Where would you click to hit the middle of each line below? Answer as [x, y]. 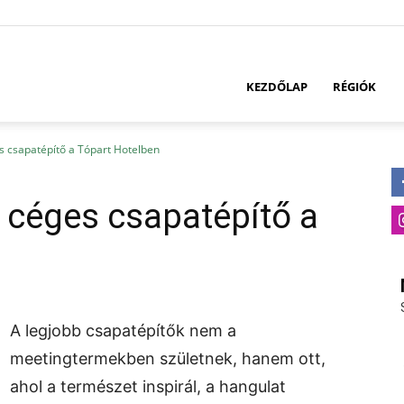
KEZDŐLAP [277, 87]
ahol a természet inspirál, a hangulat [148, 386]
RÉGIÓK [354, 87]
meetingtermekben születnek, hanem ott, [168, 358]
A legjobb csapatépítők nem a [123, 331]
